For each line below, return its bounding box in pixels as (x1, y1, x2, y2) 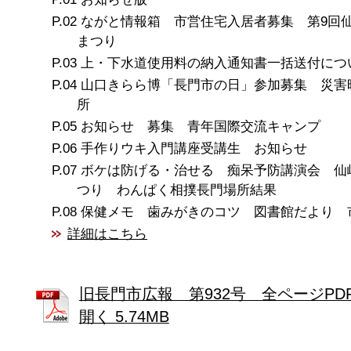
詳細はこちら (67, 226, 148, 241)
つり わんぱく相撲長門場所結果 (76, 182, 277, 197)
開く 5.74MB (78, 308, 169, 326)
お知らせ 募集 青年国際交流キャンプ (81, 118, 321, 134)
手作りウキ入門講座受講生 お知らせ (81, 140, 308, 156)
